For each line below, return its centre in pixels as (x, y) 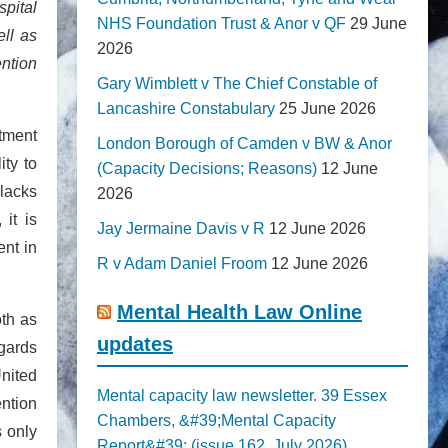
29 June (378, 23)
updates (135, 344)
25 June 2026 (327, 108)
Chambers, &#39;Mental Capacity (216, 420)
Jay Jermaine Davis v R (181, 228)
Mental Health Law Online (239, 312)
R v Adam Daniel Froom (182, 263)
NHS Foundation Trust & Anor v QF (221, 23)
